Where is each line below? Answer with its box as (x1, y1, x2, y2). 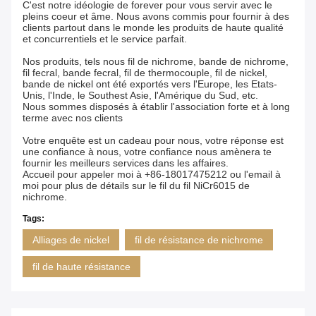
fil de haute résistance (32, 261, 130, 273)
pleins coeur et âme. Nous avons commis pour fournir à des (23, 11, 289, 23)
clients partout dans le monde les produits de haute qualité (23, 22, 284, 34)
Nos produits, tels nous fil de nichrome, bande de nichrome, (23, 56, 288, 68)
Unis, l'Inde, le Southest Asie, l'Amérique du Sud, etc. (23, 90, 258, 102)
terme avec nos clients (23, 112, 123, 124)
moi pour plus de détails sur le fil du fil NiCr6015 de (23, 180, 250, 192)
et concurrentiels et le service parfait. (23, 33, 187, 45)
